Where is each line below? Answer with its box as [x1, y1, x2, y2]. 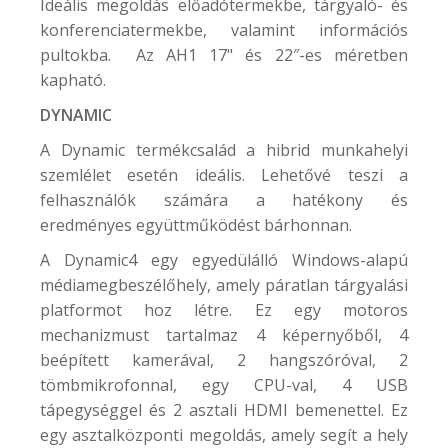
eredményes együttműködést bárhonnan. [40, 213, 352, 236]
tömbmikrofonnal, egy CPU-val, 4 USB [40, 373, 408, 396]
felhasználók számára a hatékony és [40, 188, 408, 211]
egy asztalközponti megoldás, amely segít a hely [40, 423, 408, 446]
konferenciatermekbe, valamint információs [40, 18, 408, 41]
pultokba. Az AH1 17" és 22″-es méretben [40, 43, 408, 66]
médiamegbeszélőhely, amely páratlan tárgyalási [40, 273, 408, 296]
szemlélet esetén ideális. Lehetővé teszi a [40, 163, 408, 186]
